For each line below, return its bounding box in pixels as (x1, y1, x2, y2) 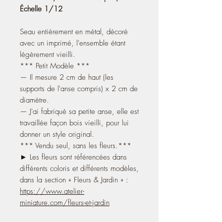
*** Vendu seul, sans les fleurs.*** (20, 140, 131, 151)
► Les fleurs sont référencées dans (20, 152, 127, 162)
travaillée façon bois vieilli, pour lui (20, 117, 129, 128)
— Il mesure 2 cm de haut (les (20, 72, 113, 82)
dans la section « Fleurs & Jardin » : (20, 174, 128, 185)
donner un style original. (20, 129, 94, 139)
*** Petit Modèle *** (20, 60, 90, 71)
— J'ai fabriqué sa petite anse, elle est (20, 106, 139, 116)
